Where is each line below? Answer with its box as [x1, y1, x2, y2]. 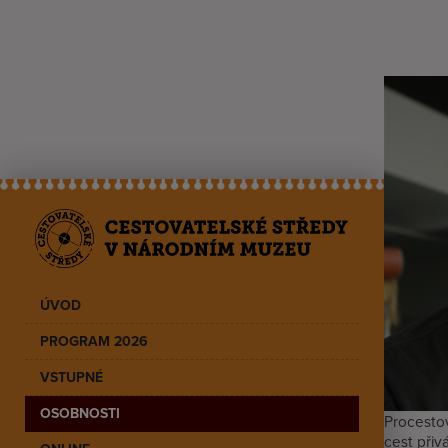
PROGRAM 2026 [40, 330, 148, 351]
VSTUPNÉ [40, 366, 103, 387]
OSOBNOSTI [40, 402, 120, 423]
